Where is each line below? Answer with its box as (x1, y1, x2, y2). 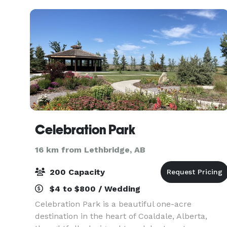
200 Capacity (47, 167, 105, 177)
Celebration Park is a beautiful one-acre (35, 199, 192, 209)
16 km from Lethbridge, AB (35, 145, 145, 155)
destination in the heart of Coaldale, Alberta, (35, 211, 207, 221)
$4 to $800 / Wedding (47, 184, 140, 194)
